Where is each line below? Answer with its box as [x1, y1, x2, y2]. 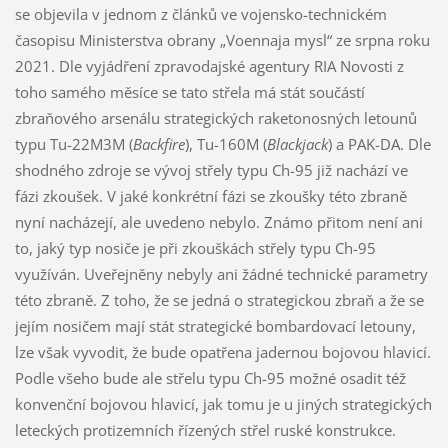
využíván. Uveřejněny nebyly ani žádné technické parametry [14, 263, 428, 284]
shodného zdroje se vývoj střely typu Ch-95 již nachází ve [14, 159, 408, 180]
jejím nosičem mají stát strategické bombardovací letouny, [14, 315, 416, 336]
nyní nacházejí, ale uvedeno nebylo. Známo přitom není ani [14, 211, 423, 232]
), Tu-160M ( [184, 133, 267, 154]
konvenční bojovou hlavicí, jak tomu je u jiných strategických [14, 393, 432, 414]
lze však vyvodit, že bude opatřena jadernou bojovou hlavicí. [14, 341, 431, 362]
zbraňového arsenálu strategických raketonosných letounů [14, 107, 417, 128]
